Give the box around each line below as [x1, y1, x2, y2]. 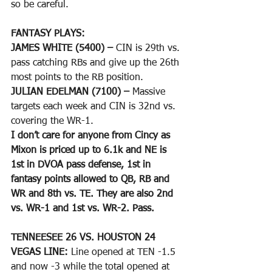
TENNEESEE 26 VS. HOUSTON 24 [11, 233, 155, 243]
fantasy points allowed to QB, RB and [11, 175, 172, 185]
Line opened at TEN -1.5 [71, 248, 178, 258]
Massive [129, 87, 168, 98]
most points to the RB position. [11, 73, 143, 83]
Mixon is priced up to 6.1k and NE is [11, 146, 169, 156]
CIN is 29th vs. [113, 44, 183, 54]
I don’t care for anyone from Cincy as [11, 131, 173, 141]
